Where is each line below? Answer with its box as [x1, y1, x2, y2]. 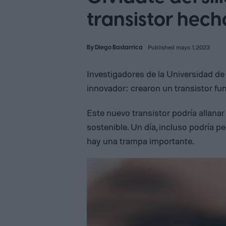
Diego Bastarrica [95, 43, 143, 52]
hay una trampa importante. [87, 135, 194, 146]
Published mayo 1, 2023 [148, 43, 210, 51]
